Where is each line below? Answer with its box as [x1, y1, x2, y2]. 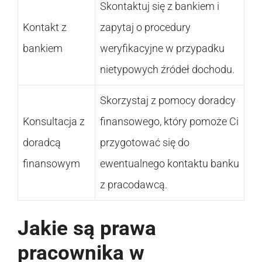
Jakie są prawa [18, 216, 156, 240]
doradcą [23, 136, 61, 149]
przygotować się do [100, 136, 189, 149]
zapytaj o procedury [100, 20, 191, 33]
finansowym [23, 157, 80, 170]
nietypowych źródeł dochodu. [100, 63, 235, 75]
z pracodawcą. [100, 178, 167, 191]
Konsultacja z [23, 115, 85, 127]
